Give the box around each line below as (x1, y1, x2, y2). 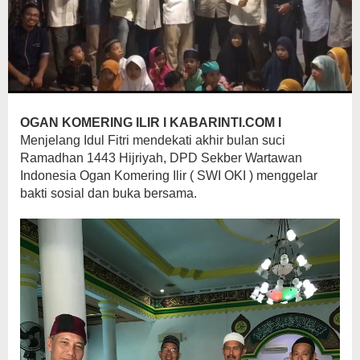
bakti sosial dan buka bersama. (20, 186, 197, 201)
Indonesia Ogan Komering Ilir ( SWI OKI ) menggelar (20, 169, 317, 183)
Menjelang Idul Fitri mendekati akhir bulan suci (20, 133, 285, 148)
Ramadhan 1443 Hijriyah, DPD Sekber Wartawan (20, 151, 302, 166)
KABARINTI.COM (170, 116, 278, 130)
